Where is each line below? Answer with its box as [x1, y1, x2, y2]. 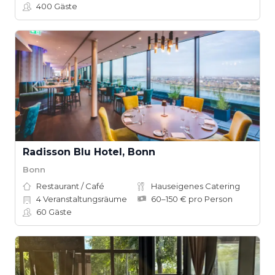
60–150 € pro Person [151, 194, 233, 204]
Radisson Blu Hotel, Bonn [23, 146, 155, 158]
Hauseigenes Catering [151, 181, 240, 191]
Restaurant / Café [36, 181, 104, 191]
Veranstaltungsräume [41, 194, 127, 204]
